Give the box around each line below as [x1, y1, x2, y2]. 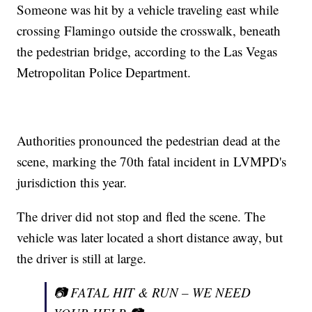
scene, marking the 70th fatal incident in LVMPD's [17, 153, 287, 171]
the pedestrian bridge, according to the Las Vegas [17, 42, 278, 61]
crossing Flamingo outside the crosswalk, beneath [17, 22, 281, 40]
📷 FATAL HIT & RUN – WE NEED [54, 283, 251, 302]
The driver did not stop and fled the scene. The [17, 208, 266, 226]
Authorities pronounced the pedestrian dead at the [17, 132, 281, 150]
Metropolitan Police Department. [17, 63, 192, 81]
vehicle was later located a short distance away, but [17, 228, 283, 247]
